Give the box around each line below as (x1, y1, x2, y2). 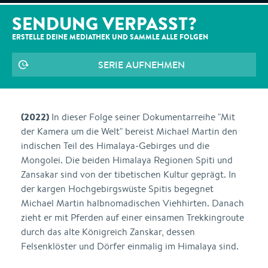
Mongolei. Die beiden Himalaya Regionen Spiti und (21, 154, 233, 166)
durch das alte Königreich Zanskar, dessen (21, 226, 195, 238)
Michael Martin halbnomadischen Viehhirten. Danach (21, 197, 244, 209)
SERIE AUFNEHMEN (98, 58, 185, 71)
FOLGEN (179, 32, 208, 42)
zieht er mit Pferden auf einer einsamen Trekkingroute (21, 211, 244, 224)
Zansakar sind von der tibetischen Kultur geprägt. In (21, 168, 236, 181)
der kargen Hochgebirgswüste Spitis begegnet (21, 182, 214, 195)
